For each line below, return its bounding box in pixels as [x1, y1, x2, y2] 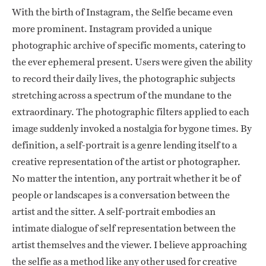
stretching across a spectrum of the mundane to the [12, 88, 232, 103]
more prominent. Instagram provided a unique [12, 22, 212, 36]
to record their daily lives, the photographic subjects [12, 72, 235, 86]
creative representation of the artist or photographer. [12, 155, 240, 169]
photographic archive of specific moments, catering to [12, 39, 246, 53]
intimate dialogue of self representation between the [12, 221, 236, 236]
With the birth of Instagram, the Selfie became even [12, 5, 233, 20]
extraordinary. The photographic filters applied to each [12, 105, 249, 119]
